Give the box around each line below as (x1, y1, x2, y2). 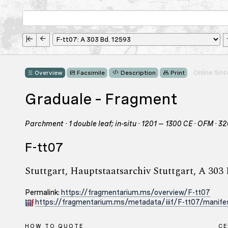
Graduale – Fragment (25, 90, 178, 108)
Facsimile (77, 69, 105, 77)
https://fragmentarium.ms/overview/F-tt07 (61, 188, 210, 196)
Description (121, 69, 156, 77)
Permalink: (25, 188, 61, 196)
